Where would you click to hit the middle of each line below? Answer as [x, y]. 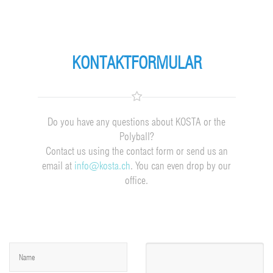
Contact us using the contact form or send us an [136, 151]
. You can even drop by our [181, 165]
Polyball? [136, 136]
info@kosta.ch [102, 165]
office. [136, 180]
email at [58, 165]
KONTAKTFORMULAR [136, 62]
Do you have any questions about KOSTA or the [136, 122]
